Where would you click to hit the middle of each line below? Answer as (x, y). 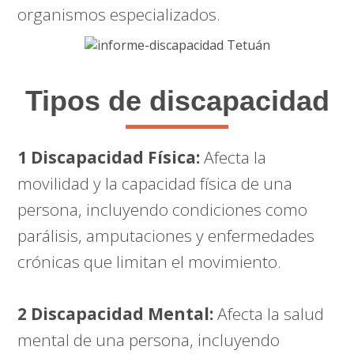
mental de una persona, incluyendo (149, 340)
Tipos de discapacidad (177, 101)
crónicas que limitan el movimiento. (150, 262)
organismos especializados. (119, 14)
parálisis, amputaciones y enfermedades (166, 236)
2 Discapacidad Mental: (116, 314)
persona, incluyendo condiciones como (163, 210)
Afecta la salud (269, 314)
